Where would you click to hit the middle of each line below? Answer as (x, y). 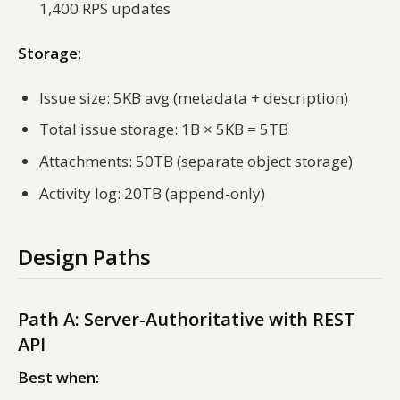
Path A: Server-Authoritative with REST (187, 319)
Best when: (58, 377)
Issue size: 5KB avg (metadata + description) (194, 97)
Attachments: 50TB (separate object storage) (196, 161)
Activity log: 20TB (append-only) (152, 193)
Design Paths (85, 256)
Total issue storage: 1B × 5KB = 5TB (164, 129)
